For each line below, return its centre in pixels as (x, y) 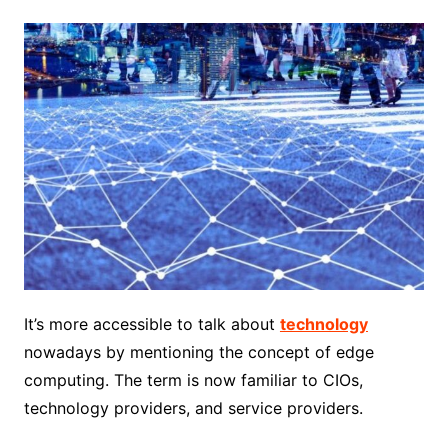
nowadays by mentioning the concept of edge (198, 351)
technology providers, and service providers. (193, 407)
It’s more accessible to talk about (151, 323)
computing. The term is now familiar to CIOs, (193, 379)
